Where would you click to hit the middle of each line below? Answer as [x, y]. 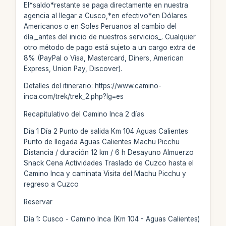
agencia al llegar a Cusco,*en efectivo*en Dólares [105, 15]
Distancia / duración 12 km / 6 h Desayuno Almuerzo [108, 152]
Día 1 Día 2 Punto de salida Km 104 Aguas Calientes [106, 131]
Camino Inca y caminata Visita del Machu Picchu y [105, 174]
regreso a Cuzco [51, 184]
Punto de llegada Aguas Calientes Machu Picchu [101, 142]
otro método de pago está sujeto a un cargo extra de [109, 47]
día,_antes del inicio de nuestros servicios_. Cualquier [109, 37]
